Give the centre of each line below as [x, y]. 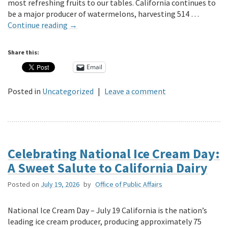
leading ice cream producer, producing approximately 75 [105, 221]
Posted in [24, 91]
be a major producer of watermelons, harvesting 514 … [103, 13]
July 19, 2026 [60, 184]
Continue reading [38, 25]
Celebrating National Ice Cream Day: [114, 153]
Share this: [23, 52]
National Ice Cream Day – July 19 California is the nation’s [107, 210]
